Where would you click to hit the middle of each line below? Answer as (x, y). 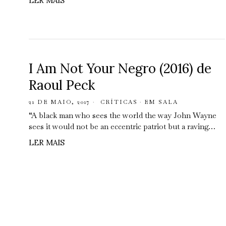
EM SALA (161, 102)
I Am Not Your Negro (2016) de (120, 68)
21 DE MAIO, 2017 (60, 102)
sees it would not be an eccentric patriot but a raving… (122, 126)
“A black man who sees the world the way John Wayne (123, 115)
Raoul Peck (62, 85)
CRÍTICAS (119, 102)
